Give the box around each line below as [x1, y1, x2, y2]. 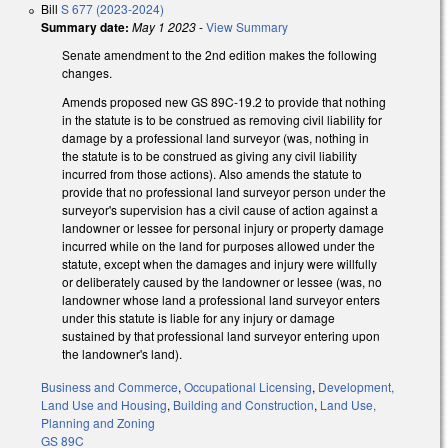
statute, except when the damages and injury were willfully [62, 255, 377, 273]
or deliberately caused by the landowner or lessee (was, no [62, 273, 382, 291]
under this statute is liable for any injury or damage [62, 309, 335, 327]
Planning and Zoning [41, 414, 155, 432]
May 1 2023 [132, 18, 196, 36]
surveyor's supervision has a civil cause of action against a [62, 201, 378, 219]
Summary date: [41, 18, 129, 37]
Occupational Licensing [184, 378, 312, 396]
